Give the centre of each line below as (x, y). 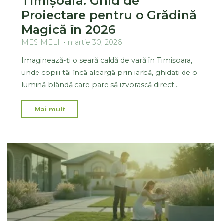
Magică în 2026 (69, 29)
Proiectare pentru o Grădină (109, 15)
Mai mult (50, 109)
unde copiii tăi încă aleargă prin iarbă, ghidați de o (110, 72)
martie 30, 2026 (95, 42)
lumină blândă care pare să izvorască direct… (100, 85)
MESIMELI (41, 42)
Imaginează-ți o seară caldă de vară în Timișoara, (107, 60)
